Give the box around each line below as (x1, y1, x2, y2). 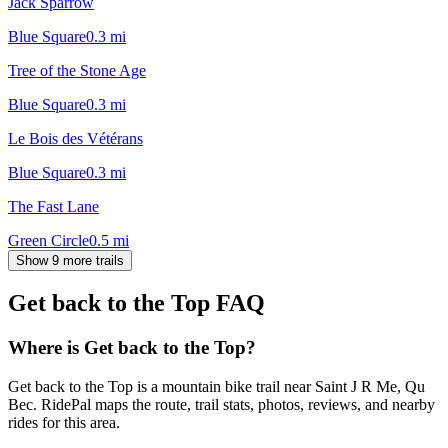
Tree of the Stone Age (8, 61, 146, 79)
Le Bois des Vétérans (8, 129, 143, 147)
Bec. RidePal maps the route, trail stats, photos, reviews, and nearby (8, 396, 435, 414)
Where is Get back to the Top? (8, 337, 256, 359)
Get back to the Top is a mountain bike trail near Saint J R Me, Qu (8, 378, 425, 396)
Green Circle (8, 231, 89, 249)
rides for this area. (8, 414, 120, 432)
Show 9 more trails (16, 252, 124, 268)
